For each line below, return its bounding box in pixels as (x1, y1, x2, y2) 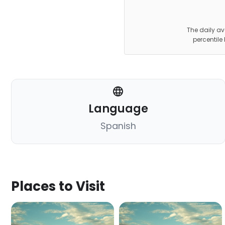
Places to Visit (11, 177, 105, 196)
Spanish (100, 120, 136, 133)
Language (88, 101, 148, 117)
